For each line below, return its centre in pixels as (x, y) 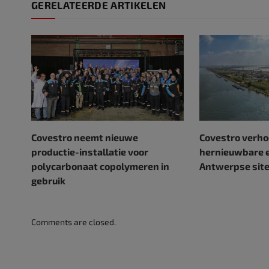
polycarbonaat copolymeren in (100, 166)
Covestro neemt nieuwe (85, 137)
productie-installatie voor (90, 151)
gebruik (48, 180)
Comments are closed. (74, 222)
